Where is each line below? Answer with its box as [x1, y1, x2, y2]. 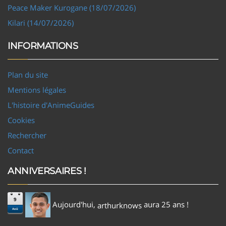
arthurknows [97, 200, 142, 210]
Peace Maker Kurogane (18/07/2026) [8, 2, 136, 13]
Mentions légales [8, 84, 66, 95]
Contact [8, 145, 34, 155]
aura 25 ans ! [142, 199, 189, 209]
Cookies [8, 115, 35, 125]
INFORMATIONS [8, 40, 78, 51]
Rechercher [8, 130, 46, 140]
